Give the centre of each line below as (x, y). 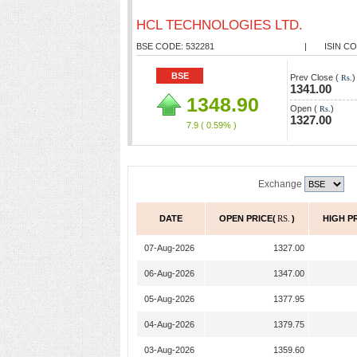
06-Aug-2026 (169, 273)
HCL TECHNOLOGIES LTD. (220, 25)
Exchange (281, 184)
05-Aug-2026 (169, 299)
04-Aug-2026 (169, 324)
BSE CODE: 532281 (175, 46)
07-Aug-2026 (169, 248)
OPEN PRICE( (247, 218)
